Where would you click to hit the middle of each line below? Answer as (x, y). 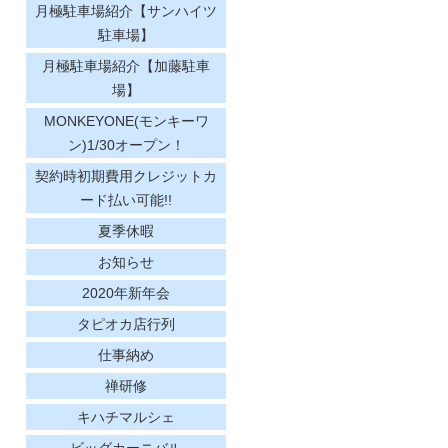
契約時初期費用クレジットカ (126, 175)
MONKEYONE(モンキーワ (126, 120)
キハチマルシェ (126, 416)
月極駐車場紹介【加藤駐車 (126, 65)
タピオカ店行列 (126, 323)
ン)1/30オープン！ (126, 144)
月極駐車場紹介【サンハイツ (126, 10)
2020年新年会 (126, 292)
